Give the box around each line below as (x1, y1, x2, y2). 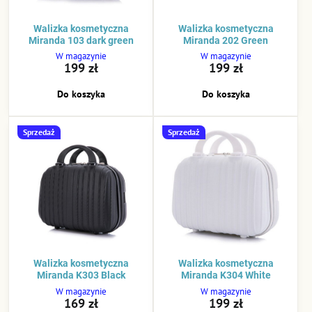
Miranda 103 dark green (28, 35, 134, 46)
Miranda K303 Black (36, 270, 125, 281)
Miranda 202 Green (183, 35, 268, 46)
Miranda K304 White (180, 270, 271, 281)
